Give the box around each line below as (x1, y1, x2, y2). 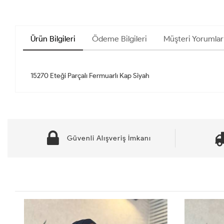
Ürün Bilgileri (30, 34, 75, 44)
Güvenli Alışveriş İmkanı (66, 134, 151, 143)
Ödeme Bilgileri (92, 34, 147, 44)
